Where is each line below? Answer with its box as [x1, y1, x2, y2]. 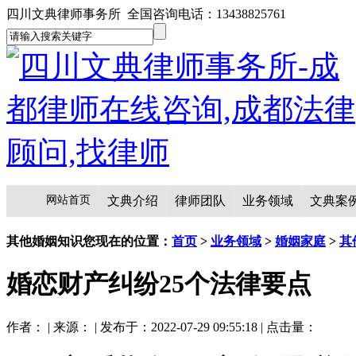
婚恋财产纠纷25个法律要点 [6, 269, 311, 299]
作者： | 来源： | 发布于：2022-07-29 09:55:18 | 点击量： [6, 319, 317, 334]
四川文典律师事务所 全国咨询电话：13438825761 [6, 7, 286, 21]
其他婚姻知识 [6, 234, 83, 248]
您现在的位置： [83, 234, 172, 248]
